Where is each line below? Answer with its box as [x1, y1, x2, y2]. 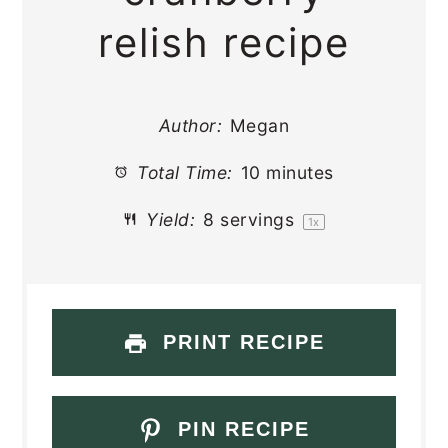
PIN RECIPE [170, 418, 311, 441]
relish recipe [98, 17, 350, 67]
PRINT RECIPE [155, 330, 326, 353]
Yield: [140, 208, 196, 230]
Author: [158, 114, 223, 136]
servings [214, 208, 300, 230]
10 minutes [240, 161, 334, 183]
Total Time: [131, 161, 233, 183]
